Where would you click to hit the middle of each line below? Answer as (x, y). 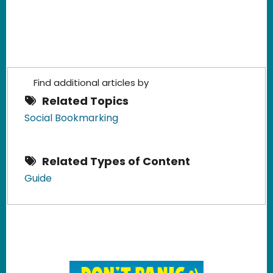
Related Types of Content (116, 161)
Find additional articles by (91, 82)
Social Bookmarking (71, 118)
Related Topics (85, 101)
